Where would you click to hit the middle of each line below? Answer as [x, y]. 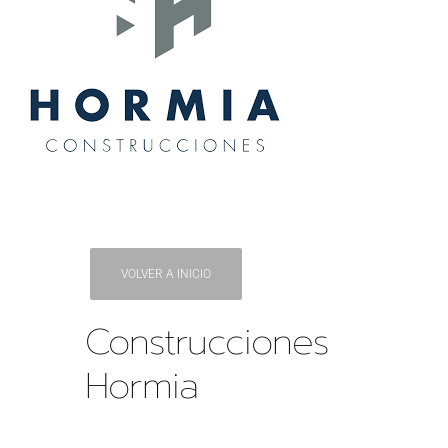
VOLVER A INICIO [166, 273]
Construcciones [207, 341]
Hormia [142, 385]
